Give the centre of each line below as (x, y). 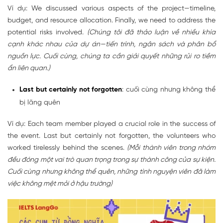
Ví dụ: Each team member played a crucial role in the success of (111, 124)
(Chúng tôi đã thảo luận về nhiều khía (151, 32)
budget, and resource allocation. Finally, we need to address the (111, 20)
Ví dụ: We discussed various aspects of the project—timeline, (111, 8)
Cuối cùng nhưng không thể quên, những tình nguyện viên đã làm (111, 172)
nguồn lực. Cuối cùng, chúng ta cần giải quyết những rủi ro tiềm (111, 56)
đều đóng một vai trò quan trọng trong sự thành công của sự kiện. (111, 160)
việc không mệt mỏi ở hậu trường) (60, 184)
